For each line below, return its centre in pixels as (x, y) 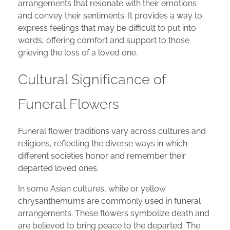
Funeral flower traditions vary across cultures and (112, 131)
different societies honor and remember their (102, 156)
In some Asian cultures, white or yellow (92, 188)
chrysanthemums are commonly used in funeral (109, 201)
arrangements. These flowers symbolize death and (114, 213)
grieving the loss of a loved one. (78, 53)
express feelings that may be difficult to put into (107, 28)
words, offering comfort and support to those (104, 41)
